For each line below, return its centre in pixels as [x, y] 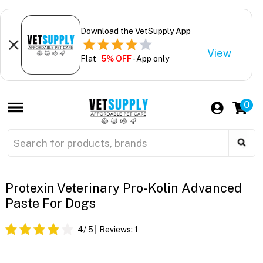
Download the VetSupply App [135, 31]
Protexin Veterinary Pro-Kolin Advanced [123, 188]
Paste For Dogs [50, 203]
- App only [150, 58]
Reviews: [117, 230]
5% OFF [116, 58]
